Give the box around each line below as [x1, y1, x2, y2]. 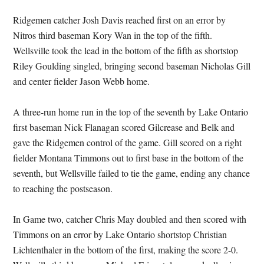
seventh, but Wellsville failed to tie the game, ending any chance [13, 167, 250, 179]
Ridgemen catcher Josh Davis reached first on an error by [13, 14, 226, 26]
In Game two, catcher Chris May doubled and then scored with [13, 213, 247, 225]
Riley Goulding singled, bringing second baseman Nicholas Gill [13, 60, 251, 72]
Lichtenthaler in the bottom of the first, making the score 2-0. [13, 243, 239, 256]
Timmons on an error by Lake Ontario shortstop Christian [13, 228, 227, 240]
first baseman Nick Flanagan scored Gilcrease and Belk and [13, 121, 235, 133]
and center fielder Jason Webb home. [13, 75, 150, 87]
